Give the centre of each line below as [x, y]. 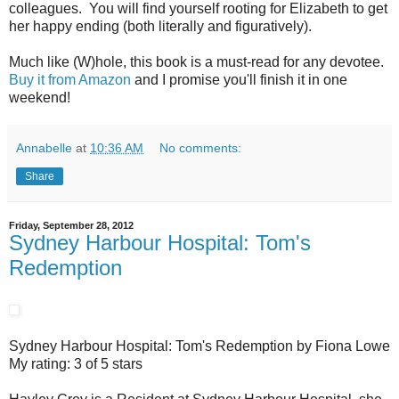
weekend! [41, 97]
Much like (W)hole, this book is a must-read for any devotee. [198, 61]
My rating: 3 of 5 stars [76, 363]
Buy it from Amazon [70, 79]
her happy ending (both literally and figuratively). [162, 26]
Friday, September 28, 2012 [71, 225]
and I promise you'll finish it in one [239, 79]
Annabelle [44, 147]
